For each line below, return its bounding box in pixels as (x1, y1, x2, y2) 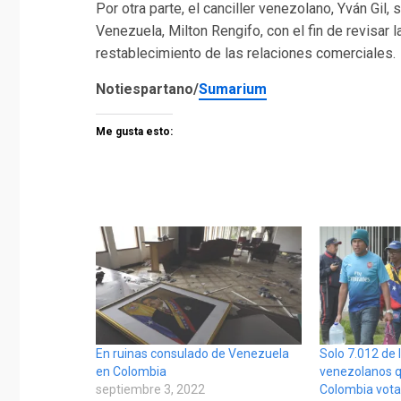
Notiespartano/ (96, 81, 199, 98)
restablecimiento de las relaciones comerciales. (96, 45, 396, 63)
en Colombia (96, 364, 166, 380)
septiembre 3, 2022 (96, 382, 205, 397)
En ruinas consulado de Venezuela (96, 346, 289, 362)
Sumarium (199, 81, 267, 98)
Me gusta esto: (96, 125, 173, 139)
